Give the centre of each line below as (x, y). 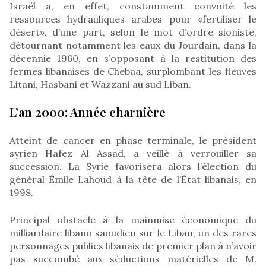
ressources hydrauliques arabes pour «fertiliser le (133, 19)
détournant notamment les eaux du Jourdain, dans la (133, 45)
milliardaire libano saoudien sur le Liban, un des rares (133, 232)
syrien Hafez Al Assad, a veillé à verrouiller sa (133, 153)
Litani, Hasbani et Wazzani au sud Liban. (100, 84)
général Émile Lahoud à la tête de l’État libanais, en (133, 179)
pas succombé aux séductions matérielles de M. (133, 259)
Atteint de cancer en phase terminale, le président (133, 140)
